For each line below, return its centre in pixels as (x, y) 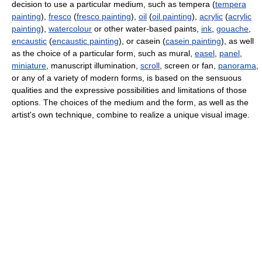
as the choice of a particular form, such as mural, (103, 53)
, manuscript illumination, (93, 65)
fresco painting (104, 16)
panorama (237, 65)
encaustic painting (85, 41)
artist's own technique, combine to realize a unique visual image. (131, 114)
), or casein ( (142, 41)
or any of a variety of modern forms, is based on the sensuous (127, 77)
